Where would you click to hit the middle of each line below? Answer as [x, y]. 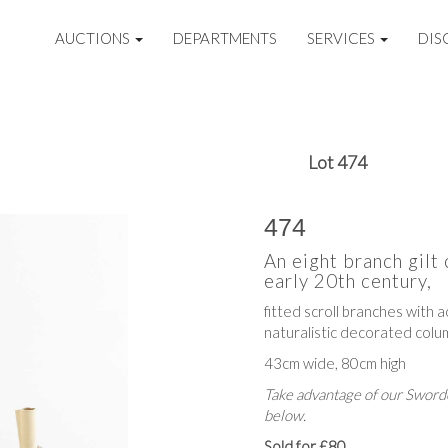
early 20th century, [348, 280]
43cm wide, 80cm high [335, 363]
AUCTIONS [94, 38]
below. [285, 415]
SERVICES [343, 38]
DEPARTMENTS [225, 38]
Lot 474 [337, 162]
